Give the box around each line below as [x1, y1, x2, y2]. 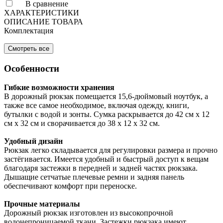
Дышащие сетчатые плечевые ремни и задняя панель [4, 173, 184, 182]
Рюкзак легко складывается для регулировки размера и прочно [4, 146, 218, 155]
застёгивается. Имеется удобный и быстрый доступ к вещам [4, 155, 209, 164]
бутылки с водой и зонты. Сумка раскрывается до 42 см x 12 [4, 110, 210, 119]
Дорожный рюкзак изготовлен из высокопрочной [4, 209, 173, 218]
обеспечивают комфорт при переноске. [4, 182, 137, 191]
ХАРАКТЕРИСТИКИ [4, 8, 79, 17]
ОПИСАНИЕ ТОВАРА [4, 17, 83, 26]
